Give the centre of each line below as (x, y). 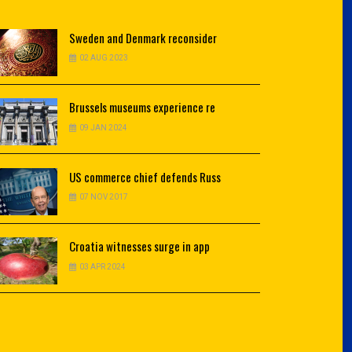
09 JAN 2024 (103, 127)
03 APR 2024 (103, 266)
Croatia (86, 246)
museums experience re (161, 107)
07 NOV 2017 (104, 197)
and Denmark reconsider (161, 37)
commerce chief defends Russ (151, 176)
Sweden (87, 37)
